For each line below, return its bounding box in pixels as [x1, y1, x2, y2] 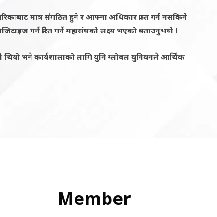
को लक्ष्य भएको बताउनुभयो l [89, 25, 178, 36]
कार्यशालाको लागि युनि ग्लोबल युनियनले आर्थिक [34, 51, 185, 62]
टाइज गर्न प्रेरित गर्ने [11, 25, 66, 36]
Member [58, 186, 131, 210]
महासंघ [66, 25, 89, 36]
